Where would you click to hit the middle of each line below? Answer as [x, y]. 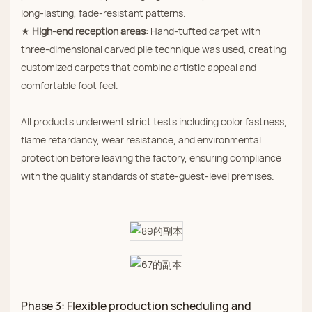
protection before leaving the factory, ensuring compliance [151, 158]
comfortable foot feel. [70, 86]
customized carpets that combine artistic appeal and [139, 68]
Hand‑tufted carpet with [204, 31]
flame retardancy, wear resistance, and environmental [141, 140]
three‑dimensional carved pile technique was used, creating [154, 49]
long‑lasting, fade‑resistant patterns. [103, 13]
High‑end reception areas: [90, 31]
